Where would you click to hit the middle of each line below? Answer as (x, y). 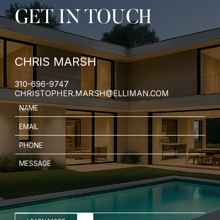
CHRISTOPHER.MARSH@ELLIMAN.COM (92, 94)
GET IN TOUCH (83, 19)
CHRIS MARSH (55, 62)
